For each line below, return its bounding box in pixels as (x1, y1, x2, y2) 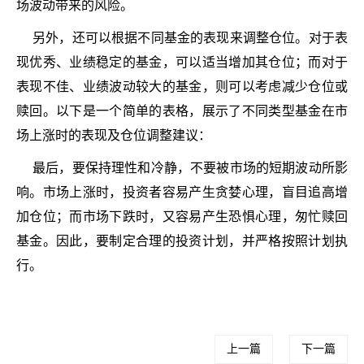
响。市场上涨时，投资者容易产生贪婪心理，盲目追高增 (16, 185, 348, 199)
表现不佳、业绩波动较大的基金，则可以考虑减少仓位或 (16, 80, 348, 93)
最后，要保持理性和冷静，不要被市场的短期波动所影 (32, 161, 348, 175)
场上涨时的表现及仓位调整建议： (16, 128, 211, 142)
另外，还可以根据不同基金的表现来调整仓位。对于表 (32, 31, 348, 45)
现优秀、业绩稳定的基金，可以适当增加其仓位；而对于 (16, 55, 348, 69)
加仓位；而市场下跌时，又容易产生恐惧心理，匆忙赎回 (16, 210, 348, 223)
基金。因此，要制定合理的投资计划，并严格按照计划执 (16, 234, 348, 248)
